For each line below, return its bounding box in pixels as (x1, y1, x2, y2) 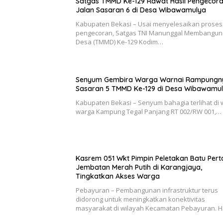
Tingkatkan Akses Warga (76, 172, 160, 181)
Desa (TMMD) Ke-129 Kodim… (76, 37, 163, 47)
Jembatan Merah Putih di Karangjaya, (76, 163, 202, 172)
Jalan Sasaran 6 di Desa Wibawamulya (76, 5, 206, 15)
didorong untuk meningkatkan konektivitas (76, 195, 205, 204)
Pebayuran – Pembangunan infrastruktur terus (76, 186, 218, 195)
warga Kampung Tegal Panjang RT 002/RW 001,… (76, 107, 222, 116)
